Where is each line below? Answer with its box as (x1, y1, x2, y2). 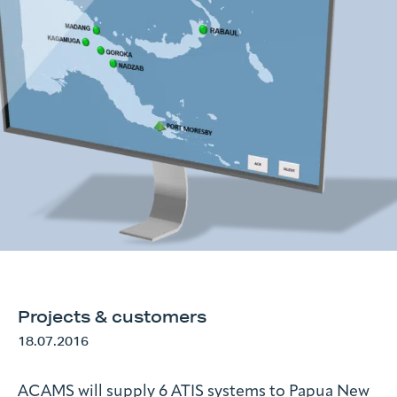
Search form (18, 142, 98, 156)
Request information (120, 52, 277, 71)
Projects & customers (18, 306, 206, 326)
